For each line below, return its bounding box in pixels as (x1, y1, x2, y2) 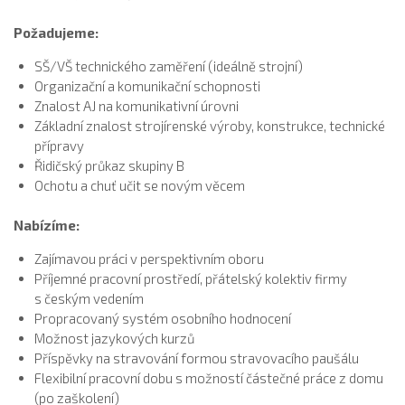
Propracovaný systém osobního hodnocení (33, 310, 291, 327)
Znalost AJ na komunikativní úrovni (33, 97, 239, 114)
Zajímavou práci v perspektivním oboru (33, 250, 264, 268)
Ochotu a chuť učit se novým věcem (33, 176, 245, 193)
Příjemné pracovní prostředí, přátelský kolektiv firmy (33, 270, 347, 287)
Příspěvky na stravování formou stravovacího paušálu (33, 350, 359, 367)
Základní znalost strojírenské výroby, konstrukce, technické (33, 117, 385, 134)
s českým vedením (33, 290, 144, 307)
